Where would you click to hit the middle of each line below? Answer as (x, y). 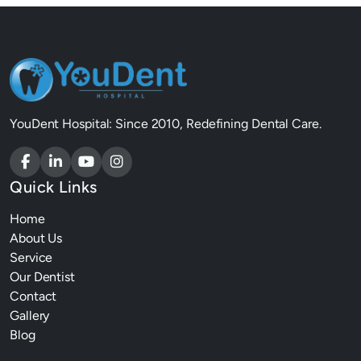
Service (31, 257)
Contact (33, 296)
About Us (36, 238)
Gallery (30, 315)
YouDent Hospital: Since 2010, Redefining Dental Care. (166, 123)
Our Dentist (42, 276)
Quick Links (54, 187)
